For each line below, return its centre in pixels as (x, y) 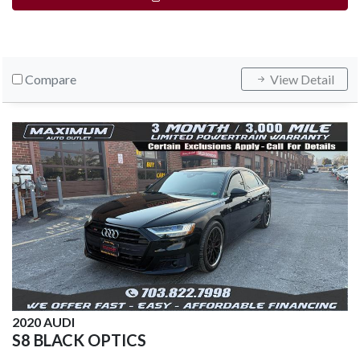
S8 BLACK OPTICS (79, 340)
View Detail (301, 80)
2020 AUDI (43, 322)
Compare (51, 80)
